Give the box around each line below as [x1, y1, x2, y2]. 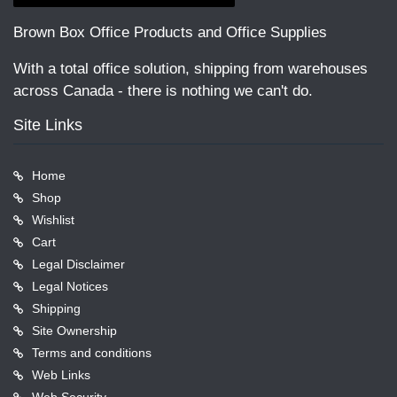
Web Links [32, 367, 90, 382]
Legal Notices [32, 278, 108, 293]
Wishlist [32, 212, 74, 227]
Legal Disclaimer [32, 256, 125, 271]
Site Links [13, 115, 82, 134]
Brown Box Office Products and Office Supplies [13, 23, 327, 41]
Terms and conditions [32, 345, 152, 360]
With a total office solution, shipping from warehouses [13, 59, 368, 77]
